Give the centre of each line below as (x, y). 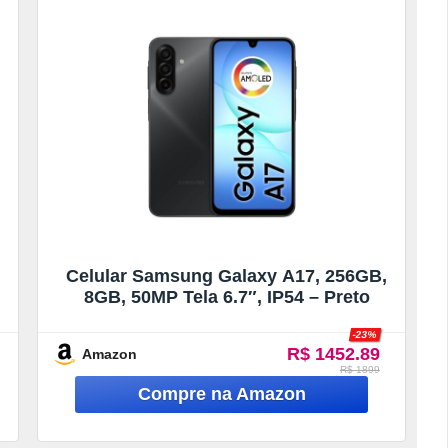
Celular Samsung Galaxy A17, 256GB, (227, 275)
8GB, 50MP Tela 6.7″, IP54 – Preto (226, 296)
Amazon (110, 353)
